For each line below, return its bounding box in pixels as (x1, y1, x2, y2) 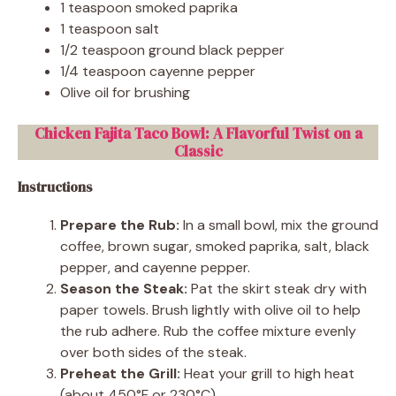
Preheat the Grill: (60, 363, 180, 383)
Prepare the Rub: (60, 215, 179, 234)
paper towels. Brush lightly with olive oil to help (60, 300, 361, 319)
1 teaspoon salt (60, 19, 159, 38)
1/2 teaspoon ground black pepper (60, 40, 285, 59)
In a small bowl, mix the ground (179, 215, 378, 234)
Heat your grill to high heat (180, 363, 354, 383)
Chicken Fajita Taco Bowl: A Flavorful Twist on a (34, 122, 362, 144)
